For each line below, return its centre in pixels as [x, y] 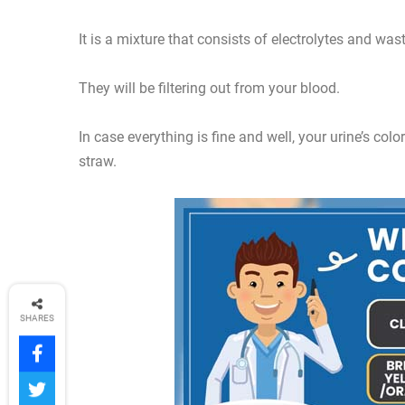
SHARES [37, 318]
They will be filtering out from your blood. [209, 89]
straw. [98, 162]
